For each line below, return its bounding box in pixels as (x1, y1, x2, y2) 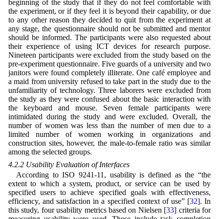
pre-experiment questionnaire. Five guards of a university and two (8, 59, 211, 68)
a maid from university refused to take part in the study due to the (8, 77, 211, 86)
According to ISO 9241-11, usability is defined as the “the (16, 170, 211, 179)
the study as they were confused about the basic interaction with (8, 94, 211, 103)
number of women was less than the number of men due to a (8, 121, 211, 130)
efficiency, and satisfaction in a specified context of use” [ (8, 197, 190, 205)
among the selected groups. (8, 147, 92, 156)
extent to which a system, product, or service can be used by (8, 179, 211, 188)
